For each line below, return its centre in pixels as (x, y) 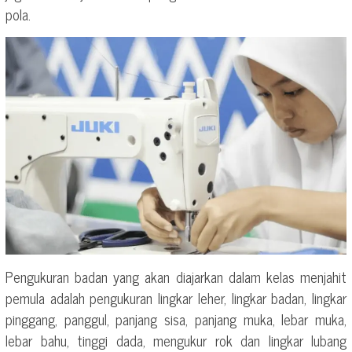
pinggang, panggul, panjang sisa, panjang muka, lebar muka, (176, 319)
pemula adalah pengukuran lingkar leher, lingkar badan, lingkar (176, 297)
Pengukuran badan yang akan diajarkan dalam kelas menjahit (176, 276)
